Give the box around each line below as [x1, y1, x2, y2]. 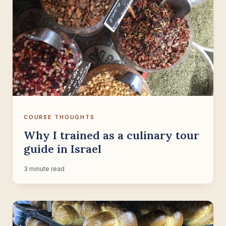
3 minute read [24, 165, 65, 173]
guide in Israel [24, 142, 101, 156]
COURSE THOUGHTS [24, 114, 95, 121]
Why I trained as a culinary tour [24, 128, 199, 143]
